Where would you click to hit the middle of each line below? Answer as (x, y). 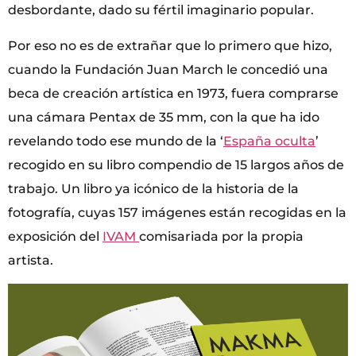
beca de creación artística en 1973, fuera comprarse (173, 93)
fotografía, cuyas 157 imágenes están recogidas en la (177, 212)
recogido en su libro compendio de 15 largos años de (176, 164)
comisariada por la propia (221, 236)
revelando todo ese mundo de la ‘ (116, 141)
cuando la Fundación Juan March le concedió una (168, 69)
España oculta (269, 141)
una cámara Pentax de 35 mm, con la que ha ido (164, 117)
